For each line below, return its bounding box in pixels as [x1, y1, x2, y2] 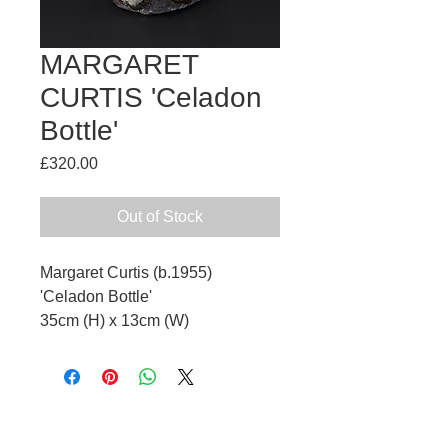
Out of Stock [117, 207, 203, 225]
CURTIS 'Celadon [40, 81, 262, 113]
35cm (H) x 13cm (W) [40, 311, 189, 329]
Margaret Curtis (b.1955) [40, 263, 212, 281]
